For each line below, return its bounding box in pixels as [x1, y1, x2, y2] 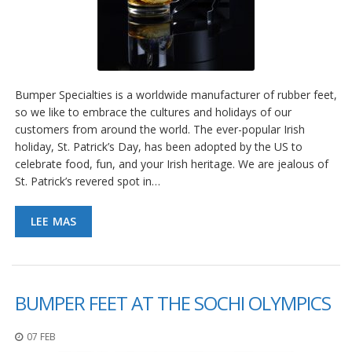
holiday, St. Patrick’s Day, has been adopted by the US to [15, 139, 302, 155]
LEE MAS [31, 214, 77, 229]
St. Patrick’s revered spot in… [15, 174, 160, 189]
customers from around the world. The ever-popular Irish [15, 122, 305, 137]
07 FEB [27, 330, 56, 344]
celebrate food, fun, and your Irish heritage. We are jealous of [15, 156, 328, 172]
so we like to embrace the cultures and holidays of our [15, 104, 291, 120]
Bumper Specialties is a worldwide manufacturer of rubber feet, [15, 87, 337, 103]
